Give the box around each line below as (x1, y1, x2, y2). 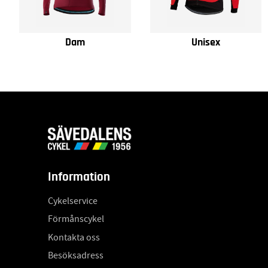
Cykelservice (48, 195, 98, 208)
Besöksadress (48, 249, 103, 262)
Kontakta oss (48, 231, 100, 243)
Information (48, 170, 110, 184)
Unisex (191, 37, 220, 48)
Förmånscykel (48, 213, 104, 226)
